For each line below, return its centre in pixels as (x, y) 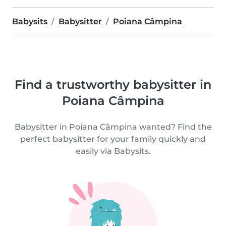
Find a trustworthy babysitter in (113, 84)
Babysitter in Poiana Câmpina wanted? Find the (113, 127)
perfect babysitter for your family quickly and (113, 139)
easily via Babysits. (113, 151)
